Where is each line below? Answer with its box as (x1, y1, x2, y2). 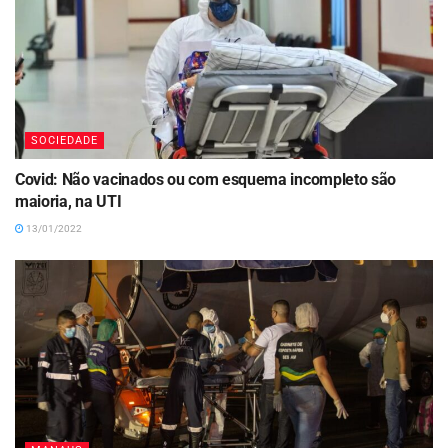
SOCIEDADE (31, 134, 98, 147)
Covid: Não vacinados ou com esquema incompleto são (15, 170, 396, 189)
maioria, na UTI (15, 192, 122, 211)
